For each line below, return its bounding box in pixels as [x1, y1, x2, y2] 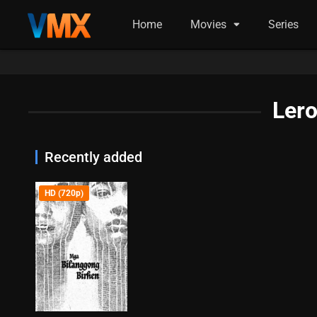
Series [268, 18, 299, 31]
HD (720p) [45, 188, 83, 198]
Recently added [45, 149, 142, 166]
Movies [190, 18, 227, 31]
